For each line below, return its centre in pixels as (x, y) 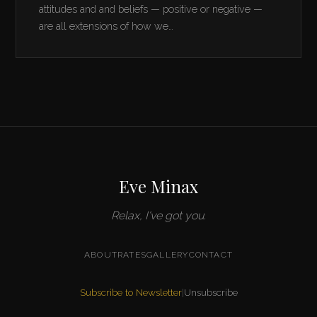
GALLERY (168, 254)
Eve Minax (158, 186)
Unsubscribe (211, 292)
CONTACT (211, 254)
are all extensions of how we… (106, 25)
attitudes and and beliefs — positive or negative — (151, 8)
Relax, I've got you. (158, 215)
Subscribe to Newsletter (131, 292)
